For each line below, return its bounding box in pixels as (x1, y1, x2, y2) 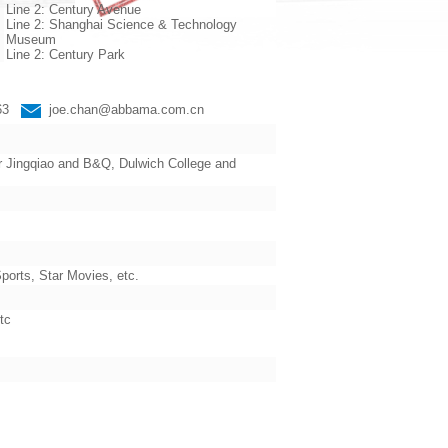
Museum (6, 32, 56, 47)
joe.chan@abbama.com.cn (49, 102, 204, 117)
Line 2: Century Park (6, 47, 125, 62)
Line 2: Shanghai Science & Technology (6, 17, 237, 32)
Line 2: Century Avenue (6, 2, 141, 17)
